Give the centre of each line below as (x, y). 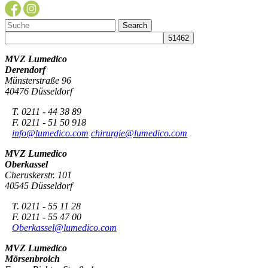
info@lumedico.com (50, 133)
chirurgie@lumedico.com (139, 133)
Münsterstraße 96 (38, 80)
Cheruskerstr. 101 (38, 175)
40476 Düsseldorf (39, 91)
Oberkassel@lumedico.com (64, 227)
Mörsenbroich (32, 258)
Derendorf (25, 69)
